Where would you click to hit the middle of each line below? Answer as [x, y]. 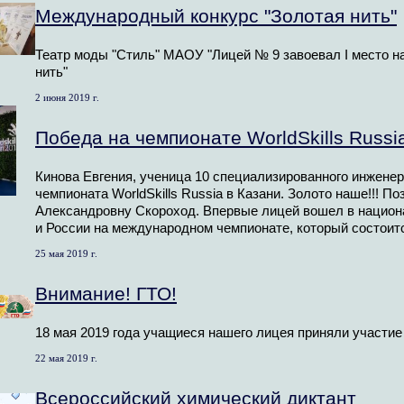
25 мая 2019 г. [66, 253]
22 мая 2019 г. [66, 358]
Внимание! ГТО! [106, 293]
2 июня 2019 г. [67, 97]
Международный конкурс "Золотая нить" [216, 15]
